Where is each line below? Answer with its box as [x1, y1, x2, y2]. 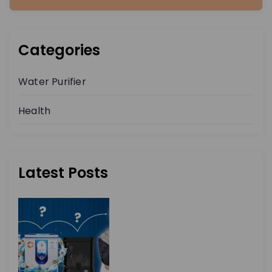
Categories [18, 40, 100, 61]
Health [18, 104, 51, 118]
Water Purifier [18, 75, 86, 89]
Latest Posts [18, 163, 108, 183]
